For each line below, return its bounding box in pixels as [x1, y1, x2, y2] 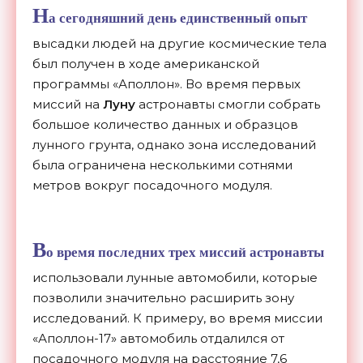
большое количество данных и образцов [32, 117, 298, 133]
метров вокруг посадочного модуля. [32, 177, 272, 194]
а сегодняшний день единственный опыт [49, 8, 307, 28]
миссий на [32, 96, 103, 113]
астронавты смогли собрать [135, 96, 320, 113]
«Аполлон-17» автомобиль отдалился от [32, 331, 284, 347]
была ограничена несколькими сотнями [32, 157, 293, 173]
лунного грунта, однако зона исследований [32, 137, 316, 153]
